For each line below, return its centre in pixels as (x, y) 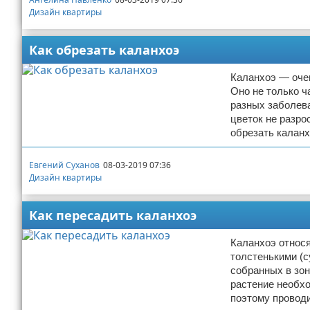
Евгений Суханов (64, 165)
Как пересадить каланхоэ (113, 215)
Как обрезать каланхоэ (104, 50)
